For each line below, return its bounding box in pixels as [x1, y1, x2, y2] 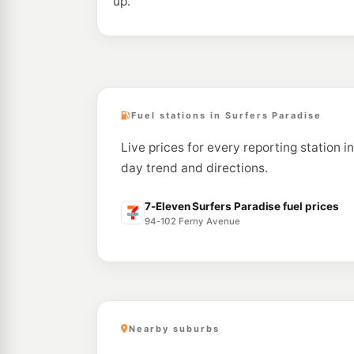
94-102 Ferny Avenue [145, 216, 241, 227]
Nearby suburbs [128, 323, 220, 334]
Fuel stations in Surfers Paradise [130, 110, 322, 121]
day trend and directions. [121, 160, 268, 175]
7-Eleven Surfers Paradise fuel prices [145, 200, 339, 213]
